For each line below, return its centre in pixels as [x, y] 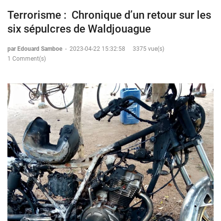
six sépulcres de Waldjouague [79, 29]
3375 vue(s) [148, 49]
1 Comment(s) [27, 58]
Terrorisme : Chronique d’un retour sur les [109, 15]
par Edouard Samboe [36, 49]
